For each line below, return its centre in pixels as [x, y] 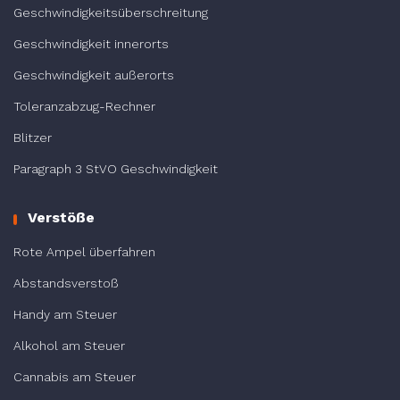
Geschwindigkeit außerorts [94, 75]
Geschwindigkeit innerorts [91, 43]
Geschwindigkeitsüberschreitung [111, 12]
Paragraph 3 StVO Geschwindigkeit [116, 168]
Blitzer [33, 137]
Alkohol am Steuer [69, 345]
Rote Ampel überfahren [84, 251]
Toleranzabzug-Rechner [84, 106]
